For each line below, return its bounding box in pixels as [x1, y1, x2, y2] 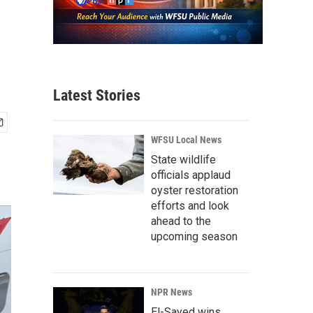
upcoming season [151, 230, 238, 244]
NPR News [151, 286, 192, 298]
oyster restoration [151, 184, 238, 198]
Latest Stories [53, 87, 140, 105]
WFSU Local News [151, 134, 221, 146]
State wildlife [151, 153, 216, 167]
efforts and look [151, 199, 229, 213]
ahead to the [151, 214, 211, 228]
